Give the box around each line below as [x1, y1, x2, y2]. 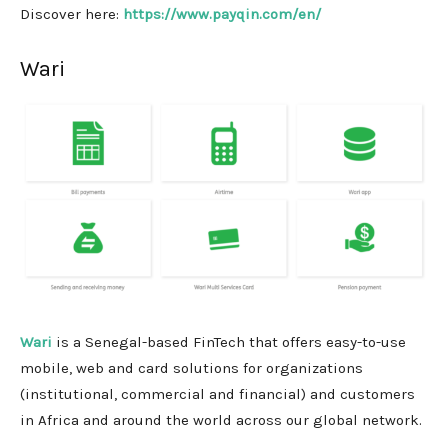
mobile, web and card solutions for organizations [20, 358, 363, 377]
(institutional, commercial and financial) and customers [20, 384, 415, 403]
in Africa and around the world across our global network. [20, 410, 422, 429]
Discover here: [20, 5, 123, 24]
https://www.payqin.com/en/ [123, 5, 321, 24]
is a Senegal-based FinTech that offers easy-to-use [56, 332, 406, 351]
